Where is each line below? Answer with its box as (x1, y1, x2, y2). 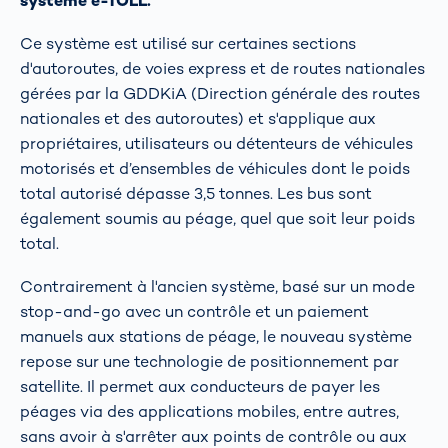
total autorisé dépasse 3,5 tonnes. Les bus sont (20, 182, 372, 204)
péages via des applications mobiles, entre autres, (20, 401, 399, 423)
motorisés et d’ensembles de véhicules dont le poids (20, 157, 410, 179)
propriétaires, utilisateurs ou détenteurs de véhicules (20, 132, 413, 154)
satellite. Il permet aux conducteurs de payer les (20, 376, 380, 398)
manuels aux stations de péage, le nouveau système (20, 326, 412, 348)
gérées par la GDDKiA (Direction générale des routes (20, 82, 420, 104)
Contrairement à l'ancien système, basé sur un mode (20, 276, 415, 298)
